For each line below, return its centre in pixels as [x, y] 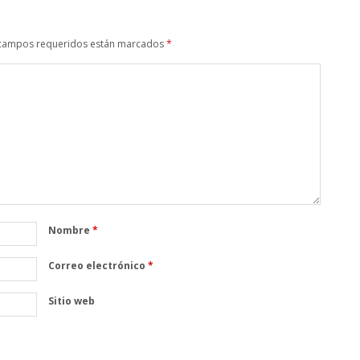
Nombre [70, 230]
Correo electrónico [98, 265]
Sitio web [71, 301]
